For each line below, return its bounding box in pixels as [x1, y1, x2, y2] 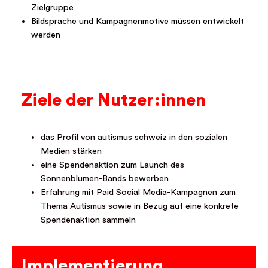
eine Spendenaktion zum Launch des [41, 160, 184, 170]
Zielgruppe [31, 3, 74, 13]
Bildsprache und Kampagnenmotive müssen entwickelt [31, 17, 244, 26]
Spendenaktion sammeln [41, 215, 136, 225]
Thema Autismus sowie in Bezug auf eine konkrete [41, 202, 239, 211]
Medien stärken [41, 147, 102, 156]
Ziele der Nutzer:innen [22, 92, 206, 109]
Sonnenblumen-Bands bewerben [41, 174, 169, 184]
